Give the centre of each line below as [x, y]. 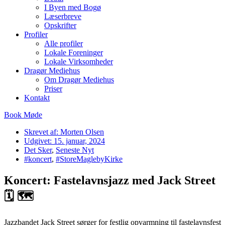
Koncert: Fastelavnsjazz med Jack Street [110, 180]
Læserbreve [63, 16]
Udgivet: [38, 141]
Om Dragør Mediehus [79, 80]
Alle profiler [64, 43]
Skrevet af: [41, 132]
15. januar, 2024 [79, 141]
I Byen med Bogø [73, 7]
